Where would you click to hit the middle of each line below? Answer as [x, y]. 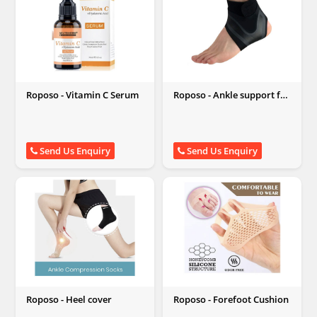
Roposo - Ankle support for [231, 95]
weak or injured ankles [223, 106]
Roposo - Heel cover [69, 300]
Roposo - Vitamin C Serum [82, 95]
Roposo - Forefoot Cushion [231, 300]
